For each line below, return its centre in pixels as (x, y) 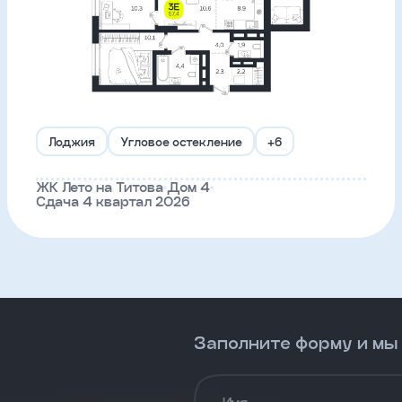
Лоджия (72, 141)
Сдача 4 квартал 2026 (113, 201)
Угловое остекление (181, 141)
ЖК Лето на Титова (100, 187)
